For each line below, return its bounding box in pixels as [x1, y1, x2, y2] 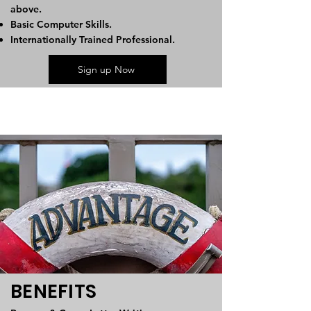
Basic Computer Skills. [10, 18, 112, 31]
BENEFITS [10, 278, 97, 304]
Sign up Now [78, 63, 135, 76]
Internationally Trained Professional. [10, 33, 175, 46]
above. [10, 3, 42, 15]
